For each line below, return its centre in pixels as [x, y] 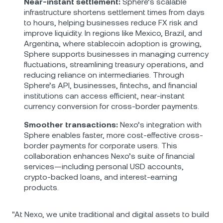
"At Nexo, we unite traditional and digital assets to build [111, 214]
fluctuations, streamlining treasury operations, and [114, 64]
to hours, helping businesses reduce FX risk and [111, 23]
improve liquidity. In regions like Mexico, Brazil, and [113, 33]
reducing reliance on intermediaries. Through [104, 75]
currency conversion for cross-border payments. [111, 106]
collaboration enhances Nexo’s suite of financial [109, 156]
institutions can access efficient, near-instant [104, 96]
